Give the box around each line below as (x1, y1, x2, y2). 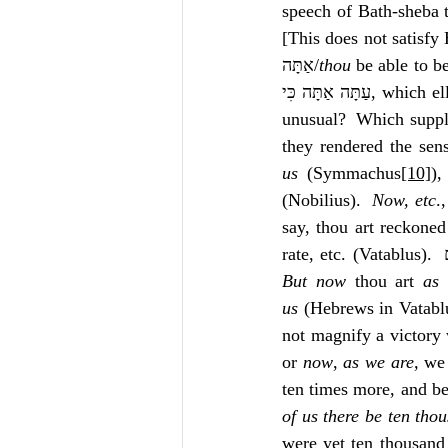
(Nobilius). (282, 190, 373, 210)
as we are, (343, 352, 425, 372)
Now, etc (372, 190, 436, 210)
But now (282, 271, 346, 291)
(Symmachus (298, 163, 402, 183)
